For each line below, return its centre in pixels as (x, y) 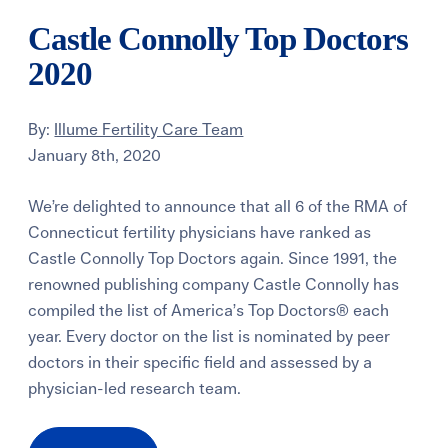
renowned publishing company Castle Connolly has (214, 285)
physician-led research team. (135, 389)
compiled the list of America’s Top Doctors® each (209, 311)
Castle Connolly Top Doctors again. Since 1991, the (213, 259)
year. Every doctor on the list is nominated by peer (209, 337)
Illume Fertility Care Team (149, 130)
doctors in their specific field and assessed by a (200, 363)
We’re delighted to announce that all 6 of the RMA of (218, 207)
